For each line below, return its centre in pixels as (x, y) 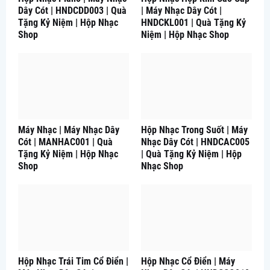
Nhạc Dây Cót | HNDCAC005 (195, 142)
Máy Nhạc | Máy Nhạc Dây (69, 130)
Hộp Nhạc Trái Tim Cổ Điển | (73, 261)
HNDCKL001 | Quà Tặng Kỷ (193, 22)
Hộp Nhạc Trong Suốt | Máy (194, 130)
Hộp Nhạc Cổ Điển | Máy (188, 261)
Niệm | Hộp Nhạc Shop (185, 34)
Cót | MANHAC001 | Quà (65, 142)
